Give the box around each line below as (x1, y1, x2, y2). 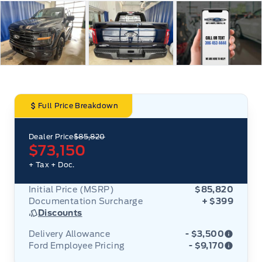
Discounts (38, 208, 82, 218)
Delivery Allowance (29, 229, 111, 239)
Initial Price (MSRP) (29, 184, 114, 194)
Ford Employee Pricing (29, 240, 125, 250)
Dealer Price (29, 132, 74, 141)
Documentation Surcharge (29, 196, 143, 206)
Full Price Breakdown (38, 101, 118, 110)
